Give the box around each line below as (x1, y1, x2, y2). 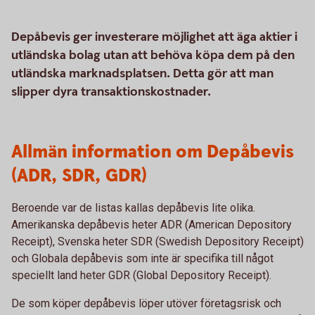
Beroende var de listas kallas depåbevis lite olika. (11, 201, 255, 214)
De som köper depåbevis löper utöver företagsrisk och (11, 297, 281, 310)
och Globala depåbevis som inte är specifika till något (11, 252, 274, 265)
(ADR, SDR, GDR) (11, 164, 147, 188)
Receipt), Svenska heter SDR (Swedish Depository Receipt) (11, 235, 304, 248)
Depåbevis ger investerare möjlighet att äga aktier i (11, 29, 297, 45)
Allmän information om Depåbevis (11, 140, 294, 165)
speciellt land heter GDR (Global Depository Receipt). (11, 269, 271, 282)
